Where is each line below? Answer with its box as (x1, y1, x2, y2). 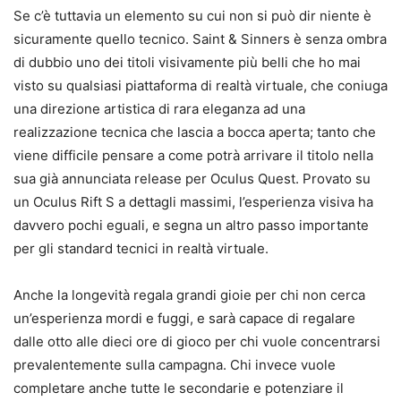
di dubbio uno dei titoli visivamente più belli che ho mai (13, 54, 361, 72)
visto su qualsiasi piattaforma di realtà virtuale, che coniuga (13, 77, 388, 95)
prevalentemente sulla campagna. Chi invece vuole (13, 356, 336, 374)
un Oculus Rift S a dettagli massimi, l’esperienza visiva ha (13, 193, 373, 211)
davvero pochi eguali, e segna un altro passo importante (13, 217, 369, 235)
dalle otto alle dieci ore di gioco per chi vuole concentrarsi (13, 333, 380, 351)
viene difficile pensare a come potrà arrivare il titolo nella (13, 147, 373, 165)
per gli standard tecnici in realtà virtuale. (13, 240, 269, 258)
